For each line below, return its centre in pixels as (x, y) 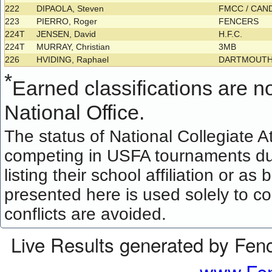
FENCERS (240, 22)
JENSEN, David (66, 34)
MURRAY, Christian (73, 47)
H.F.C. (232, 34)
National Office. (75, 112)
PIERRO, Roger (67, 22)
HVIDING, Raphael (73, 60)
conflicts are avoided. (86, 214)
